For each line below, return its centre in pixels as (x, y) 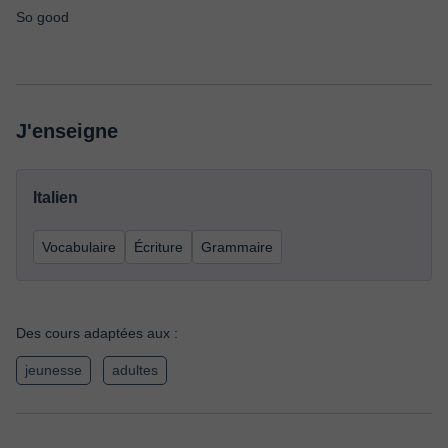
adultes (135, 370)
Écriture (158, 247)
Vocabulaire (79, 247)
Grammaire (237, 247)
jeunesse (53, 370)
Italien (55, 197)
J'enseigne (67, 131)
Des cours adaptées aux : (97, 333)
